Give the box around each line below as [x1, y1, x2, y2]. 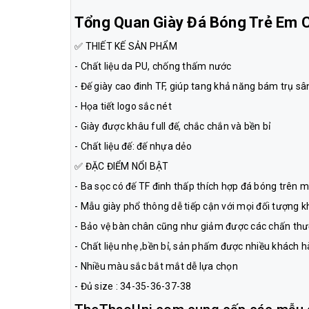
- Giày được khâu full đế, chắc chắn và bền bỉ [74, 120, 271, 132]
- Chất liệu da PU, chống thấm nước [74, 60, 232, 72]
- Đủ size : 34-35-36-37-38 [74, 280, 192, 292]
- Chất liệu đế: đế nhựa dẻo [74, 140, 192, 152]
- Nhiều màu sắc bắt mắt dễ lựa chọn [74, 260, 238, 272]
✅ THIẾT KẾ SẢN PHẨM [74, 40, 177, 52]
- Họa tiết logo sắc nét [74, 100, 174, 112]
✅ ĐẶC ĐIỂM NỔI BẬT [74, 160, 169, 172]
